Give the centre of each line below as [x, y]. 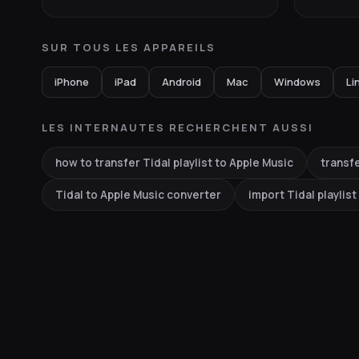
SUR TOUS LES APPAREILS [129, 47]
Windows [297, 82]
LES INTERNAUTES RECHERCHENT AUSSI [177, 127]
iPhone [72, 82]
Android [182, 82]
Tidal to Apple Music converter [138, 195]
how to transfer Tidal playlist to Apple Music [174, 163]
